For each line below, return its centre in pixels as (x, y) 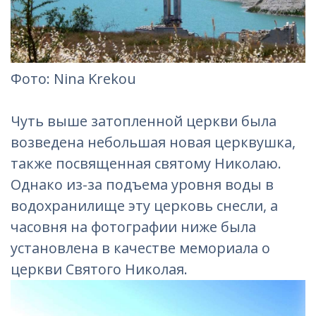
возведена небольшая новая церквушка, (153, 142)
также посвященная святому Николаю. (146, 164)
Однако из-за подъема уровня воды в (142, 185)
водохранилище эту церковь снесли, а (144, 206)
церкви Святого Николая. (99, 269)
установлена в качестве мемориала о (140, 248)
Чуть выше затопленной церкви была (144, 121)
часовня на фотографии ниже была (133, 227)
